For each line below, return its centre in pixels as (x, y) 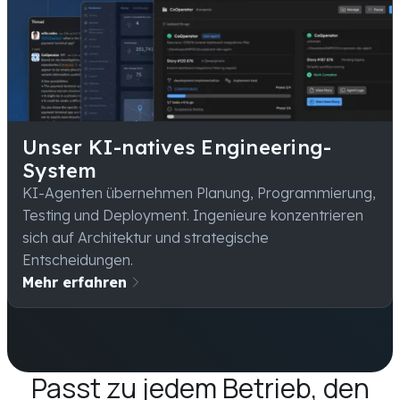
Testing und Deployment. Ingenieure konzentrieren (193, 215)
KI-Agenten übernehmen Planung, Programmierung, (199, 192)
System (60, 170)
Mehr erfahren (75, 282)
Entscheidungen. (78, 259)
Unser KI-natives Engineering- (177, 147)
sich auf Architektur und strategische (146, 237)
